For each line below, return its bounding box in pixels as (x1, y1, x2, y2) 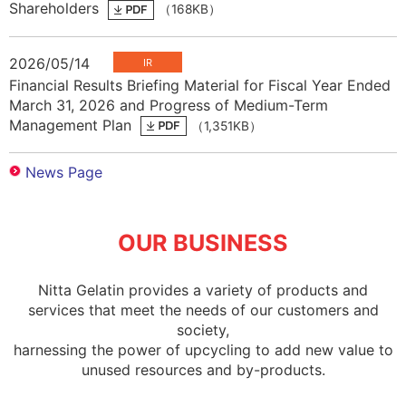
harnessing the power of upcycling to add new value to (13, 341, 393, 360)
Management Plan (9, 115, 136, 134)
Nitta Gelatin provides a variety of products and (38, 281, 368, 300)
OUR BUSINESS (118, 229, 288, 257)
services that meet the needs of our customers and (27, 301, 379, 320)
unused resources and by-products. (81, 361, 325, 380)
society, (177, 321, 229, 340)
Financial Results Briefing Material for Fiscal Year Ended (9, 75, 391, 94)
